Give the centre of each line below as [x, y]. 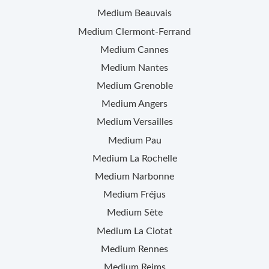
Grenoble [153, 86]
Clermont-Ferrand [153, 32]
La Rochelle [153, 158]
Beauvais [153, 14]
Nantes [153, 68]
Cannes [153, 50]
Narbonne [153, 177]
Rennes [153, 249]
